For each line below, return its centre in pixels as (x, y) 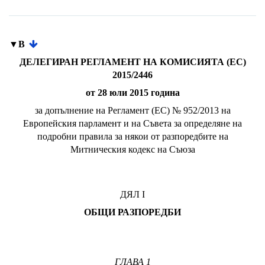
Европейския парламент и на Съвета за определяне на (132, 123)
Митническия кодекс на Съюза (132, 149)
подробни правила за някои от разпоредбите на (132, 136)
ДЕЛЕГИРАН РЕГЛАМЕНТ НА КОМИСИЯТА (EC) (132, 62)
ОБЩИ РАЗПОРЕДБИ (132, 212)
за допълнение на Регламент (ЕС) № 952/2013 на (132, 110)
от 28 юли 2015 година (132, 93)
